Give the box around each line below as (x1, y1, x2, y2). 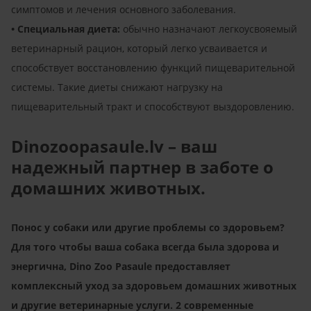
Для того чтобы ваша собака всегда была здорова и (11, 239, 279, 253)
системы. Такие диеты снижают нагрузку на (11, 80, 223, 94)
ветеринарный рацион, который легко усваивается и (11, 41, 267, 55)
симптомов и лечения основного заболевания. (11, 2, 236, 16)
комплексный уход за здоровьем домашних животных (11, 278, 296, 292)
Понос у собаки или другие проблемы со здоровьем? (11, 220, 285, 234)
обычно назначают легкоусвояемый (120, 22, 297, 35)
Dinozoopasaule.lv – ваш (11, 134, 217, 158)
